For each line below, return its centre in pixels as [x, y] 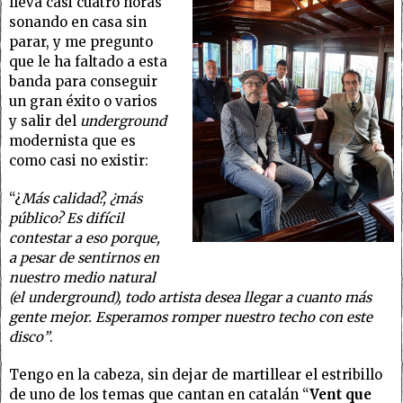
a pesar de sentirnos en [84, 258]
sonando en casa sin [78, 22]
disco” [29, 337]
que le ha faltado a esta [88, 62]
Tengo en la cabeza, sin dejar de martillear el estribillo [196, 375]
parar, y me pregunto [81, 42]
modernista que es [72, 141]
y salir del [45, 121]
